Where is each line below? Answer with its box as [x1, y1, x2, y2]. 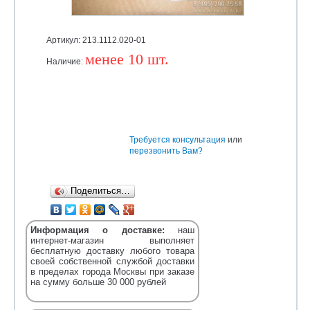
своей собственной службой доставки [30, 256, 194, 266]
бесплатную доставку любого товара [30, 246, 194, 256]
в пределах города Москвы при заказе [30, 266, 194, 277]
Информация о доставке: [30, 225, 165, 235]
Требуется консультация [129, 135, 226, 145]
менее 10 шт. [85, 51, 169, 68]
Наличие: [46, 57, 85, 66]
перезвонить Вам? [129, 146, 203, 156]
